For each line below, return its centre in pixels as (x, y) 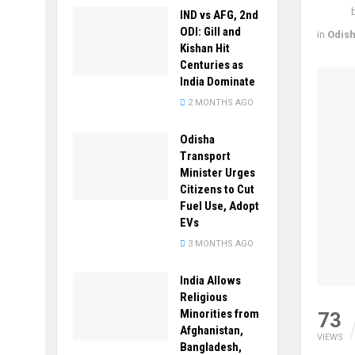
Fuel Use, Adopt (219, 206)
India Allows (210, 281)
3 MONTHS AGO (219, 244)
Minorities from (219, 314)
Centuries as (212, 65)
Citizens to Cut (217, 189)
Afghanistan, (212, 330)
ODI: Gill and (210, 32)
